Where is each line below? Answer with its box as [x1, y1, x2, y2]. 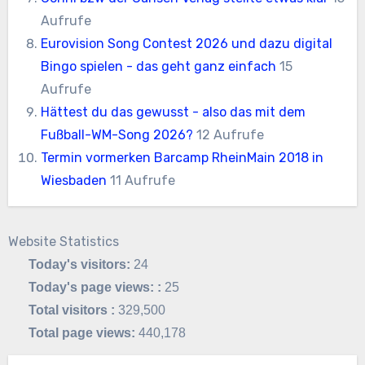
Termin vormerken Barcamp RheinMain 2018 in [41, 149, 324, 165]
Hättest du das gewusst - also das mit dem [41, 103, 306, 120]
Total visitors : [29, 303, 119, 318]
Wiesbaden [41, 172, 108, 188]
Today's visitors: [29, 257, 134, 272]
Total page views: [29, 326, 139, 341]
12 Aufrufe [196, 126, 265, 143]
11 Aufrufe [110, 172, 176, 188]
